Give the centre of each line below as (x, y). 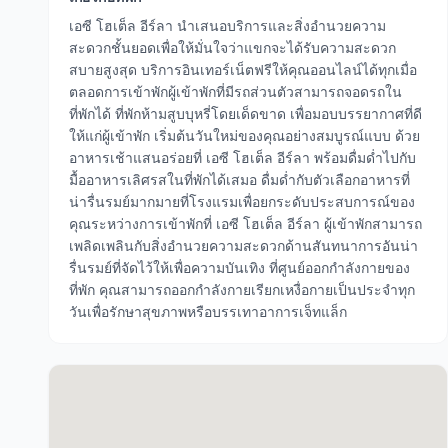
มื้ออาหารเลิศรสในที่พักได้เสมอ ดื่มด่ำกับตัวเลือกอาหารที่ (239, 179)
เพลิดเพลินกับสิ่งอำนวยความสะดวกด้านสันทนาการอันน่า (243, 245)
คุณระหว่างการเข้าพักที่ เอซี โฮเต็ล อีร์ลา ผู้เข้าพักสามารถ (245, 223)
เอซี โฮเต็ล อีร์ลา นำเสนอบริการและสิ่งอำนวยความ (227, 25)
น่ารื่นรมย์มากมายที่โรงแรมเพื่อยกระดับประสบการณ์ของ (242, 201)
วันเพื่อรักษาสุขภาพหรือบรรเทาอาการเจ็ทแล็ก (208, 311)
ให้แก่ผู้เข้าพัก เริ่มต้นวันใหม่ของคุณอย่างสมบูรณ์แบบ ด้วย (244, 135)
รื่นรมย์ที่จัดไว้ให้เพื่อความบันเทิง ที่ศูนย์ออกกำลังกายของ (239, 267)
